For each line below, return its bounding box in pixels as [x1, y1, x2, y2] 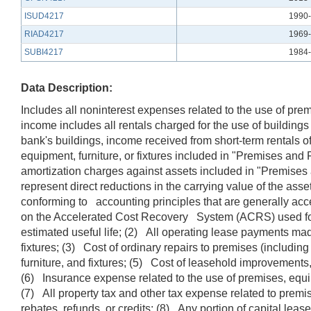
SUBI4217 [24, 47, 63, 57]
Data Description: [21, 81, 112, 94]
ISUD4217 [24, 10, 64, 21]
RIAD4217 [24, 28, 64, 39]
